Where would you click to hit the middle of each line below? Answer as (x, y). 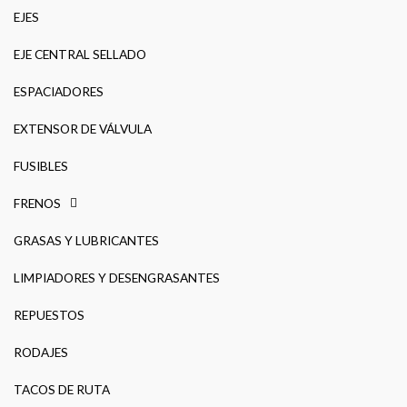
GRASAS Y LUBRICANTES (86, 240)
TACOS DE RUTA (62, 389)
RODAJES (41, 352)
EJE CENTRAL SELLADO (80, 54)
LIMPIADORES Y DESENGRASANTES (117, 277)
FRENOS (37, 203)
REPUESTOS (49, 314)
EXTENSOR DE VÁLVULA (83, 128)
